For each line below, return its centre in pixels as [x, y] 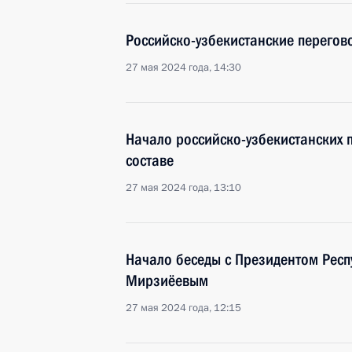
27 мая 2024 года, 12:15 [183, 308]
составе [150, 160]
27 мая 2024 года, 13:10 [183, 188]
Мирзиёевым [167, 280]
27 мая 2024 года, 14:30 [183, 68]
